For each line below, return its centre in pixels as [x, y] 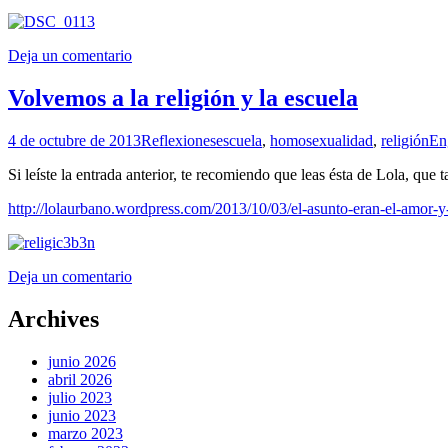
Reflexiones [178, 141]
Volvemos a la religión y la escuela [183, 98]
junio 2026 [82, 362]
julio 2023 [80, 398]
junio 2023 [82, 416]
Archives [53, 319]
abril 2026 [80, 380]
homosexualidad [321, 141]
